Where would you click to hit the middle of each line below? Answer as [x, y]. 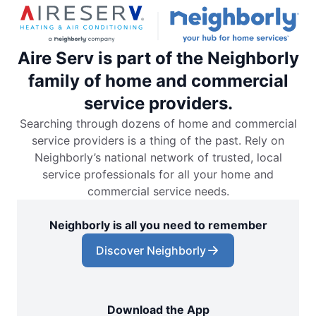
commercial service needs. [158, 192]
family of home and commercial [158, 81]
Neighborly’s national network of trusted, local [158, 158]
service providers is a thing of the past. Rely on [158, 141]
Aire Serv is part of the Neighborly [158, 59]
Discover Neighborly [151, 251]
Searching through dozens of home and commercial [158, 124]
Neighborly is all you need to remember [158, 225]
